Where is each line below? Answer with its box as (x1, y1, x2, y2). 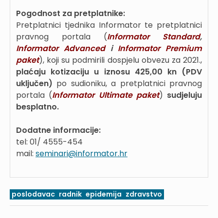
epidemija (86, 189, 122, 199)
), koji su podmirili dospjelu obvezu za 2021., (39, 54, 202, 66)
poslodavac (12, 189, 55, 199)
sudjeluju (167, 90, 202, 101)
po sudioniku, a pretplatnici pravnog (53, 78, 202, 89)
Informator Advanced (16, 43, 105, 54)
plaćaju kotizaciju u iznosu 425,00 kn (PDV (16, 66, 202, 77)
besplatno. (16, 101, 59, 112)
